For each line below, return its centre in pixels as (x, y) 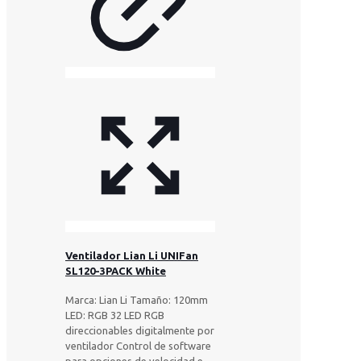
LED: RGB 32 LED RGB (115, 315)
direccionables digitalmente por (140, 331)
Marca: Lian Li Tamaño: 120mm (137, 300)
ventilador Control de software (138, 346)
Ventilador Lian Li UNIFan (132, 255)
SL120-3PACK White (116, 270)
